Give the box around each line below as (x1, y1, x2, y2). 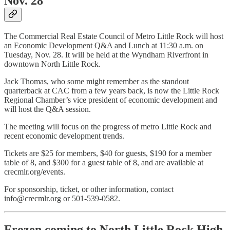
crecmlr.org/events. (4, 167, 67, 177)
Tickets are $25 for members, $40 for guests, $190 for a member (4, 149, 212, 158)
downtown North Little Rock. (4, 60, 101, 69)
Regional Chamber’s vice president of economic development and (4, 95, 217, 105)
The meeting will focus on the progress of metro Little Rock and (4, 122, 212, 131)
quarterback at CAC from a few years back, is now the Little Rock (4, 86, 219, 95)
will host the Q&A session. (4, 105, 91, 114)
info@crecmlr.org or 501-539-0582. (4, 194, 120, 203)
